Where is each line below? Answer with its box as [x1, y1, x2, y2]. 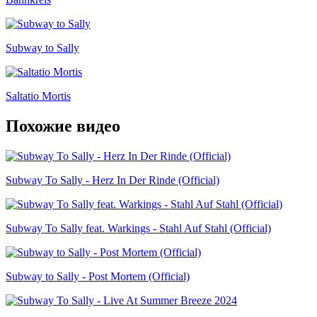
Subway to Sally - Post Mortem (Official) [6, 270, 190, 282]
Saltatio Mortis [6, 89, 71, 102]
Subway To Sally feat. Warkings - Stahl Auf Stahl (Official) [6, 221, 271, 234]
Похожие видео [6, 116, 120, 135]
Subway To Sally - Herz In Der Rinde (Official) [6, 173, 219, 186]
